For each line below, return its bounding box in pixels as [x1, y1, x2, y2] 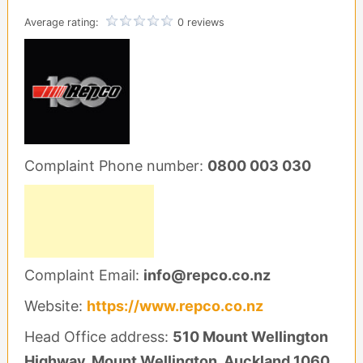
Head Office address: [23, 328, 173, 345]
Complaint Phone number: [23, 157, 207, 174]
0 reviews [177, 16, 224, 28]
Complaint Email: [23, 267, 143, 284]
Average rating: [23, 16, 102, 28]
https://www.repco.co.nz [86, 297, 263, 314]
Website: [23, 297, 87, 314]
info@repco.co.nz [143, 267, 271, 284]
